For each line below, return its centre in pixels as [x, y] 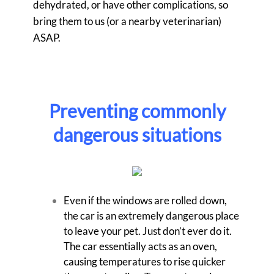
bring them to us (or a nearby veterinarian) [127, 21]
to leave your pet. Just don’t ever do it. [148, 231]
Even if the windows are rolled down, [145, 201]
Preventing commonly [137, 111]
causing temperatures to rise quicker [145, 262]
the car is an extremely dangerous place [151, 216]
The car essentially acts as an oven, [140, 246]
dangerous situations [137, 135]
